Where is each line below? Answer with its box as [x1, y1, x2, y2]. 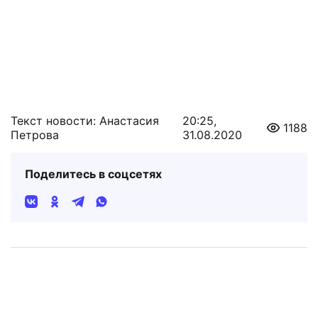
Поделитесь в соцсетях [25, 166, 162, 181]
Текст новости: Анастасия [11, 113, 159, 128]
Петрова [11, 127, 59, 142]
